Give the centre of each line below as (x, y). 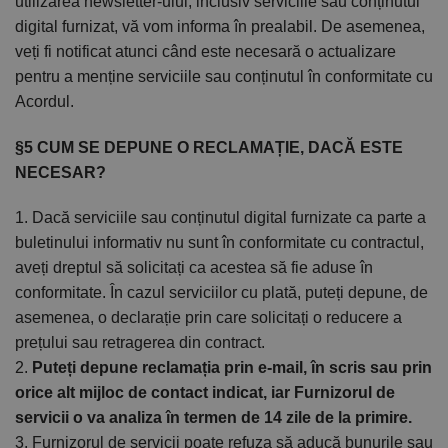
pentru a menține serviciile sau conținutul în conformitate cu (224, 77)
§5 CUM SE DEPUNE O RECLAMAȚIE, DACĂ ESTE (209, 147)
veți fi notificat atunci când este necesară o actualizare (205, 52)
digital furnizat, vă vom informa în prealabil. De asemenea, (220, 27)
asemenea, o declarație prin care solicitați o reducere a (208, 318)
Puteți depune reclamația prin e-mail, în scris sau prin (232, 368)
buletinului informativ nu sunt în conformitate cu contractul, (219, 243)
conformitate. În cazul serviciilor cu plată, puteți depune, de (221, 293)
